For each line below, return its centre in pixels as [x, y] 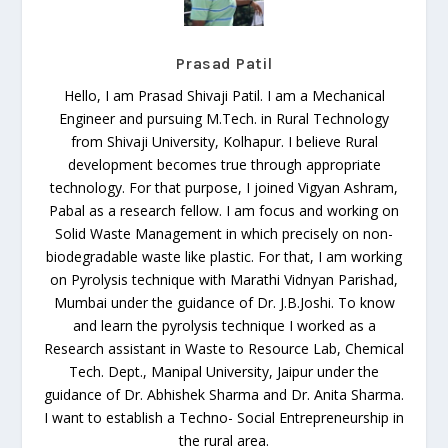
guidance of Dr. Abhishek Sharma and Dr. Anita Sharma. [224, 395]
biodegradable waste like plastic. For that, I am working [224, 257]
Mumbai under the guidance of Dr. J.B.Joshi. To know [224, 303]
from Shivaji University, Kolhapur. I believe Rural [224, 142]
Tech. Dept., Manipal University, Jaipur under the [224, 372]
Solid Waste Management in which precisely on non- [224, 234]
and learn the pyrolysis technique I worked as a [224, 326]
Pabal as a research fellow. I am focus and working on [224, 211]
